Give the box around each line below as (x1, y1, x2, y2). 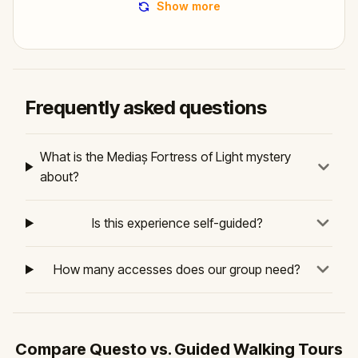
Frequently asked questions (26, 95, 267, 119)
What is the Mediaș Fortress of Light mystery (40, 148, 292, 165)
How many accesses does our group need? (54, 261, 301, 277)
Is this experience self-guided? (91, 214, 263, 231)
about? (40, 168, 80, 185)
